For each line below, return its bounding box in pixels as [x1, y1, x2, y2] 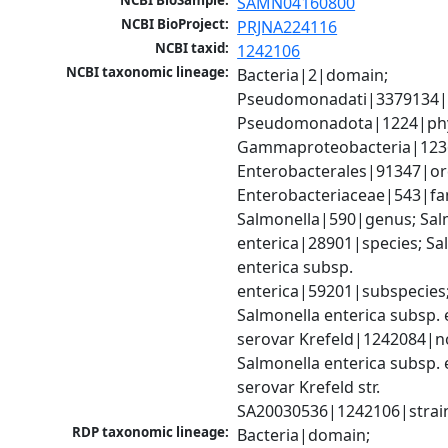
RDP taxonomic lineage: [72, 423, 230, 442]
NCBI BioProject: [121, 15, 230, 34]
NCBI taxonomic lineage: [66, 63, 230, 82]
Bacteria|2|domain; [237, 64, 389, 87]
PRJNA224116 [237, 16, 338, 39]
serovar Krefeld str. [237, 376, 381, 399]
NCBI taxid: [155, 39, 230, 58]
